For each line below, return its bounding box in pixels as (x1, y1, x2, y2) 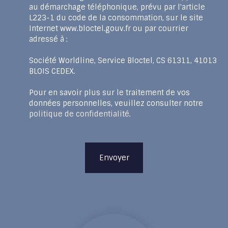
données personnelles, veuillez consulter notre (29, 98, 203, 108)
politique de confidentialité (29, 109, 129, 119)
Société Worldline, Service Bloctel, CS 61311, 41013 (29, 55, 217, 65)
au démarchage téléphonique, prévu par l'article (29, 2, 205, 12)
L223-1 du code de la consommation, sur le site (29, 13, 203, 22)
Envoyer (99, 152, 129, 163)
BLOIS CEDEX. (29, 66, 75, 76)
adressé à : (29, 34, 68, 44)
